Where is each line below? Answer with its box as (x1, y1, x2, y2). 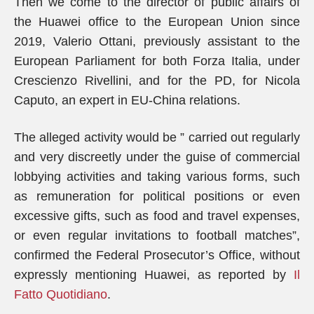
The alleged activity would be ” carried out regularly (14, 130, 300, 144)
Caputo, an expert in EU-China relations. (14, 93, 240, 107)
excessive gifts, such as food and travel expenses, (14, 209, 300, 223)
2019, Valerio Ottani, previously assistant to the (14, 34, 300, 48)
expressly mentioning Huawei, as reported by (14, 268, 294, 282)
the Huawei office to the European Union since (14, 15, 300, 29)
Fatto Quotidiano (14, 287, 107, 301)
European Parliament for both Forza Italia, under (14, 54, 300, 68)
